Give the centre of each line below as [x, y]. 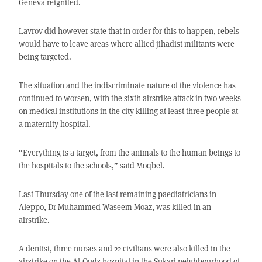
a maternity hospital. [54, 124]
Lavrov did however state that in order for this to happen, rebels [129, 31]
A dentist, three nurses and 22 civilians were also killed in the [124, 249]
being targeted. [45, 57]
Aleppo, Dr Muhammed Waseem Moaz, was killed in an [115, 207]
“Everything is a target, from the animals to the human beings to [129, 153]
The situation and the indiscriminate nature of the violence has [127, 85]
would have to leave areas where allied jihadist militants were [126, 44]
